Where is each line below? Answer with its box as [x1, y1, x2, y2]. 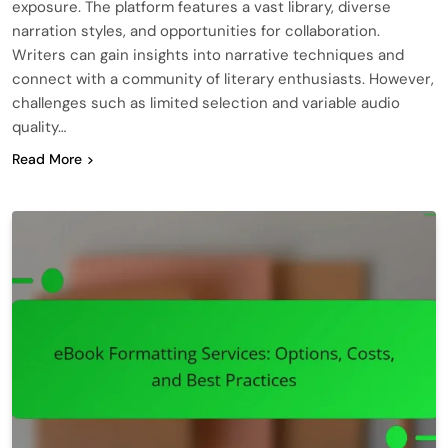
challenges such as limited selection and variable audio [12, 92, 400, 113]
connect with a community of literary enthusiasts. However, [12, 68, 434, 89]
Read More [12, 149, 82, 168]
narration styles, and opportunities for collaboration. [12, 20, 380, 41]
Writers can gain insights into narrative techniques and [12, 44, 404, 65]
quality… [12, 116, 66, 137]
